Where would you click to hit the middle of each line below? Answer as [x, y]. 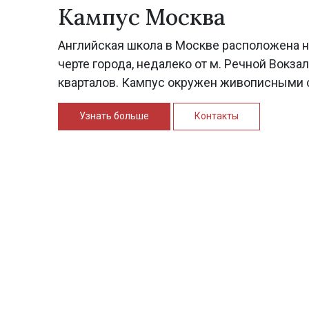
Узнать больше [114, 116]
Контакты [217, 116]
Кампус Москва [142, 17]
